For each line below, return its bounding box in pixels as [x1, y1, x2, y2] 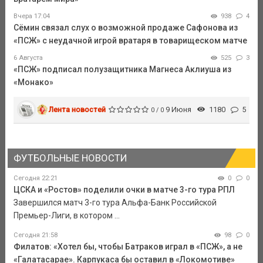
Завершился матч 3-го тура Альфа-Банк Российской [13, 198, 217, 208]
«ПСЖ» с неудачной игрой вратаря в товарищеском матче [13, 35, 247, 45]
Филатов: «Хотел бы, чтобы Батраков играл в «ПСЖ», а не [13, 242, 242, 252]
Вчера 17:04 [13, 12, 50, 20]
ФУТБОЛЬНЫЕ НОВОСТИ [13, 151, 127, 164]
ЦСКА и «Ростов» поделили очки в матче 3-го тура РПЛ [13, 185, 235, 195]
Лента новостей [49, 104, 106, 114]
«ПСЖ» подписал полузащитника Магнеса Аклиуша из [13, 64, 231, 74]
